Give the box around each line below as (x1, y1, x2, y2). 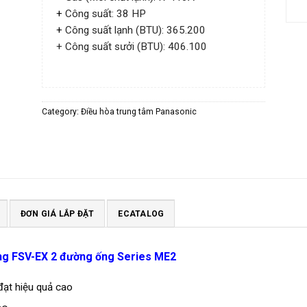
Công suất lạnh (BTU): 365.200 (64, 24, 206, 37)
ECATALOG (118, 209, 164, 219)
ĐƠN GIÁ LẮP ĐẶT (20, 209, 95, 219)
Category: (41, 107, 81, 117)
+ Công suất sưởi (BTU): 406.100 (56, 40, 207, 53)
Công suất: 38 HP (64, 8, 146, 21)
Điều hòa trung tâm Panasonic (80, 107, 197, 117)
